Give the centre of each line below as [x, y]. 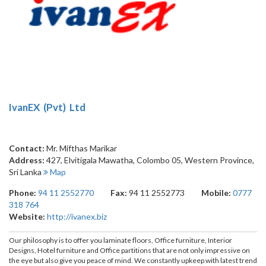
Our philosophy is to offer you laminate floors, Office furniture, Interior [121, 240]
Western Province [218, 160]
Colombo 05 [159, 160]
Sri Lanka [25, 172]
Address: [28, 160]
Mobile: [217, 193]
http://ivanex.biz [77, 217]
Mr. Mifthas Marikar [82, 148]
